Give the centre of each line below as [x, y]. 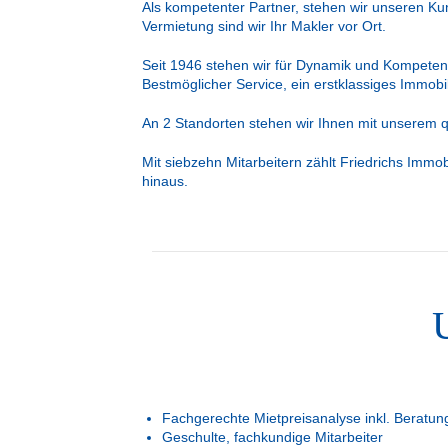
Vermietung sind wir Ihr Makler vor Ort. [264, 26]
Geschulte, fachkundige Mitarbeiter [272, 437]
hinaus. [165, 181]
